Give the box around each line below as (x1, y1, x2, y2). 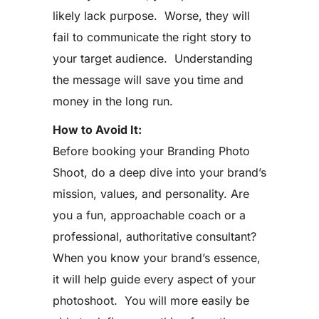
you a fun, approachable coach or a (53, 208, 246, 222)
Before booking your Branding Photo (53, 144, 250, 158)
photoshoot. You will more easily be (53, 293, 249, 308)
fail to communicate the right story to (53, 30, 251, 44)
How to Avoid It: (53, 122, 142, 137)
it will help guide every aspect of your (53, 272, 256, 286)
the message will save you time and (53, 73, 244, 87)
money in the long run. (53, 94, 173, 108)
